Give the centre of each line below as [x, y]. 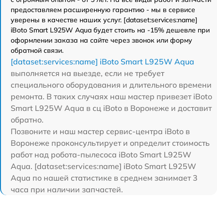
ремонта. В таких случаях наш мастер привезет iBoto [111, 97]
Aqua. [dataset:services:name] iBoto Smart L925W [103, 166]
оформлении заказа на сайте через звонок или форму [101, 40]
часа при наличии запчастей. [67, 190]
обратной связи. [37, 51]
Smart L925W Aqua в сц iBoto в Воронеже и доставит [111, 108]
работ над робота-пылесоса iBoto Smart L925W [101, 155]
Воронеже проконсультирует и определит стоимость [110, 143]
